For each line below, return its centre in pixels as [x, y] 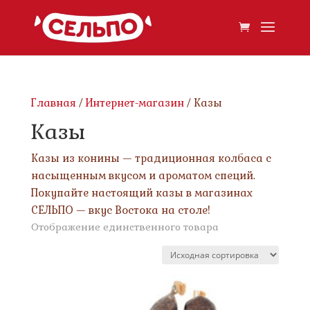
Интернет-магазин [135, 103]
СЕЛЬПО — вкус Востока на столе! [120, 210]
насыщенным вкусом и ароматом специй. [143, 175]
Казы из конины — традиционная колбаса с [151, 158]
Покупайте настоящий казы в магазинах [142, 193]
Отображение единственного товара [125, 227]
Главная [53, 103]
